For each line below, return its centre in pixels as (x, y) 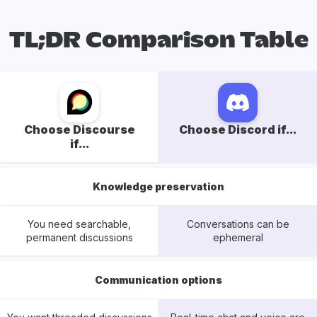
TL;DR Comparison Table (158, 41)
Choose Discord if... (238, 130)
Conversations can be (238, 224)
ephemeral (238, 238)
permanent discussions (79, 238)
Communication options (158, 280)
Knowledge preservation (158, 187)
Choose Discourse (79, 130)
